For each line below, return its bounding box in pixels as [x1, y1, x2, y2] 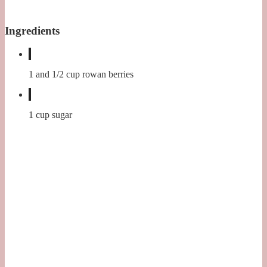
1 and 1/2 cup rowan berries [29, 69, 133, 80]
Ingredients [5, 24, 60, 38]
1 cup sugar [29, 110, 72, 120]
